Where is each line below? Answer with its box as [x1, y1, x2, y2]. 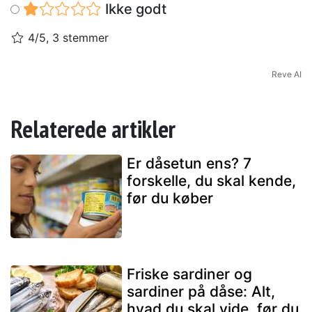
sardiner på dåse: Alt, [127, 283, 275, 301]
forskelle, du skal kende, [127, 172, 296, 190]
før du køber [127, 189, 213, 208]
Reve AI [272, 69, 302, 80]
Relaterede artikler [10, 113, 175, 146]
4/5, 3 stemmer [24, 31, 109, 45]
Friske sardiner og [127, 265, 252, 283]
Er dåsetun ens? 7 [127, 155, 251, 173]
